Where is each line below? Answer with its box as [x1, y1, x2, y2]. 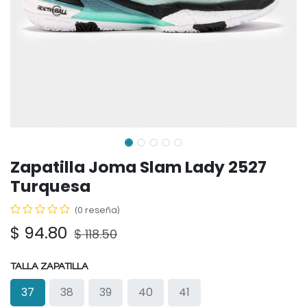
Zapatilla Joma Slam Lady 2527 [10, 156, 267, 178]
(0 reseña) [75, 206, 119, 215]
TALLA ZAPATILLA [10, 261, 88, 271]
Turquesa [10, 175, 90, 197]
